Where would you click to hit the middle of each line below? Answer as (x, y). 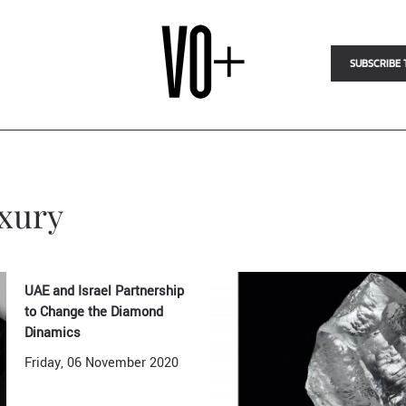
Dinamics (53, 333)
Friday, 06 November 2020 (102, 363)
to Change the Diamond (94, 312)
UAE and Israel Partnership (105, 291)
